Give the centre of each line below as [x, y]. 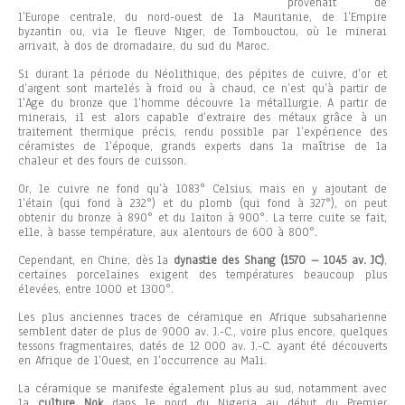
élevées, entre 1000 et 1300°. [96, 290]
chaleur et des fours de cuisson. [102, 161]
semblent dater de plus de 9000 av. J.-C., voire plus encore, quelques [202, 332]
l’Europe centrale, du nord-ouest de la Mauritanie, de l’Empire [202, 18]
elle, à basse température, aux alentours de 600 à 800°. [168, 233]
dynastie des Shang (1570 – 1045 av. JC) [278, 261]
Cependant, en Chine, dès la [96, 261]
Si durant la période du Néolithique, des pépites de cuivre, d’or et [202, 75]
